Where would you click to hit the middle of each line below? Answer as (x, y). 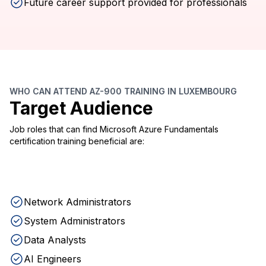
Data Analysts (55, 240)
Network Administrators (77, 202)
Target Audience (81, 108)
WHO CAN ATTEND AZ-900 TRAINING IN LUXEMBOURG (123, 91)
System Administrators (75, 221)
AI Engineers (53, 259)
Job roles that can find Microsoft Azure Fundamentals (114, 129)
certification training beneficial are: (77, 141)
